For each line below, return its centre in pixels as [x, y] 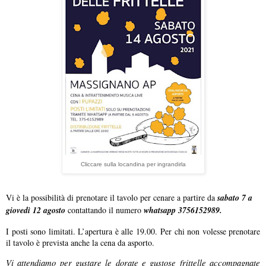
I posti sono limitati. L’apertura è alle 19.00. [83, 232]
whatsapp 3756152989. [183, 210]
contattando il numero [106, 210]
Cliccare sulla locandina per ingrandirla [133, 164]
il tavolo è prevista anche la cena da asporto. [82, 243]
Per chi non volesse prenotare [210, 232]
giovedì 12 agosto [37, 210]
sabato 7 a [235, 198]
